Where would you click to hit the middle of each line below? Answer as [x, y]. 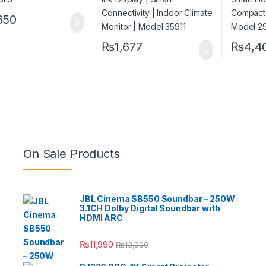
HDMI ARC [101, 218]
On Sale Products [72, 154]
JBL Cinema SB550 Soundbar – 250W [157, 199]
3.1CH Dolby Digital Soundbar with [150, 208]
